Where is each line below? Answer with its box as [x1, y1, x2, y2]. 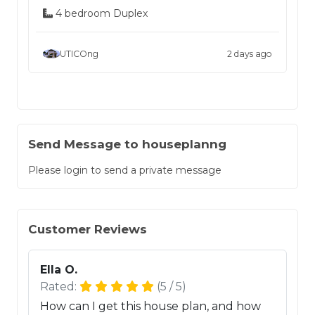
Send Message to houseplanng [28, 137, 226, 152]
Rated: [40, 280, 79, 294]
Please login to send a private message [28, 164, 221, 177]
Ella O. [40, 263, 77, 277]
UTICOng [60, 48, 98, 59]
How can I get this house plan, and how [40, 300, 261, 314]
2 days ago [227, 48, 272, 59]
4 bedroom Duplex [53, 7, 148, 20]
